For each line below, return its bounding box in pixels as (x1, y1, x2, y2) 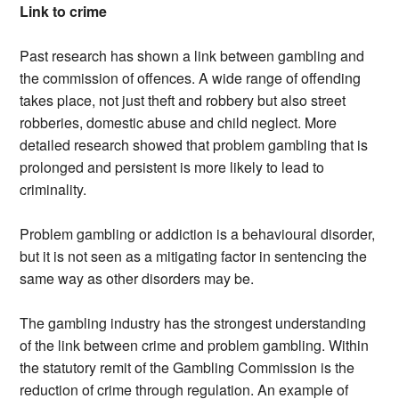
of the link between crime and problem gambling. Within (20, 335, 370, 356)
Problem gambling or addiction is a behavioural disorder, (20, 224, 376, 245)
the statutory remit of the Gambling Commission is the (20, 357, 355, 379)
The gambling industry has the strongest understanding (20, 313, 367, 334)
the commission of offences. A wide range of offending (20, 68, 362, 89)
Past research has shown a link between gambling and (20, 45, 365, 67)
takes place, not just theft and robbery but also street (20, 90, 346, 111)
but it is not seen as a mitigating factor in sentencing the (20, 246, 368, 267)
